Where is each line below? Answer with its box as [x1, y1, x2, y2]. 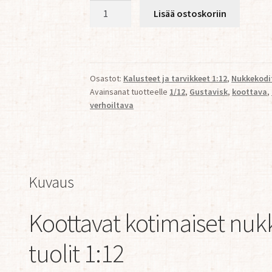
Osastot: [90, 72, 124, 84]
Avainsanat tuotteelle [90, 86, 170, 97]
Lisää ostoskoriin [153, 7, 226, 20]
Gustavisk [189, 86, 228, 97]
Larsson [89, 61, 123, 74]
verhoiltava [90, 99, 134, 110]
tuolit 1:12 [28, 237, 124, 269]
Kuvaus [28, 172, 74, 192]
